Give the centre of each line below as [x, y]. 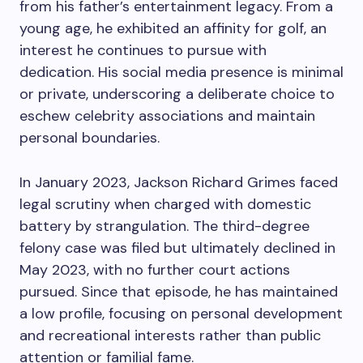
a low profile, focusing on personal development [181, 314]
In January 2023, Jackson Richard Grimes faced [179, 182]
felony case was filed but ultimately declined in [177, 248]
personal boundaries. [90, 138]
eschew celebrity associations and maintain [167, 116]
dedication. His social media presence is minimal [181, 72]
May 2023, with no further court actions [155, 270]
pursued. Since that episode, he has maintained [179, 292]
